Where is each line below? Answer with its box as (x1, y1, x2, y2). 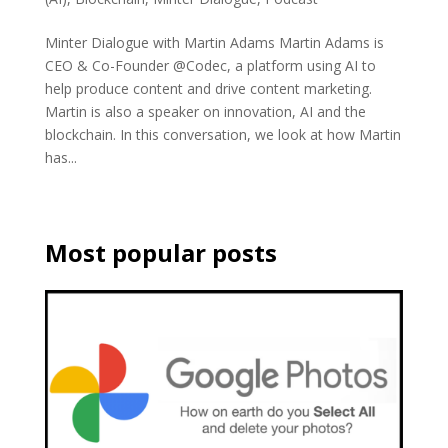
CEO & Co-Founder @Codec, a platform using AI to (44, 56, 376, 76)
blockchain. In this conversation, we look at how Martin (44, 125, 401, 145)
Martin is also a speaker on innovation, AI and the (44, 102, 366, 122)
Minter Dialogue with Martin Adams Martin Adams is (44, 33, 384, 53)
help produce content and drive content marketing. (44, 79, 372, 99)
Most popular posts (44, 236, 277, 270)
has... (44, 148, 77, 168)
